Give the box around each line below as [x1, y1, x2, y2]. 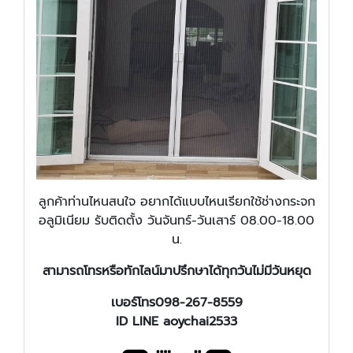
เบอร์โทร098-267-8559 [110, 292, 243, 312]
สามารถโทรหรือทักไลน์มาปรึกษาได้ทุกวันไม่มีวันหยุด [42, 261, 311, 281]
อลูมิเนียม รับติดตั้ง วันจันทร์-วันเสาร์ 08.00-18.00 [39, 210, 314, 230]
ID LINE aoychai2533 [116, 311, 237, 331]
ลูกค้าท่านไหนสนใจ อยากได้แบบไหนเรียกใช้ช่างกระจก [38, 191, 315, 211]
